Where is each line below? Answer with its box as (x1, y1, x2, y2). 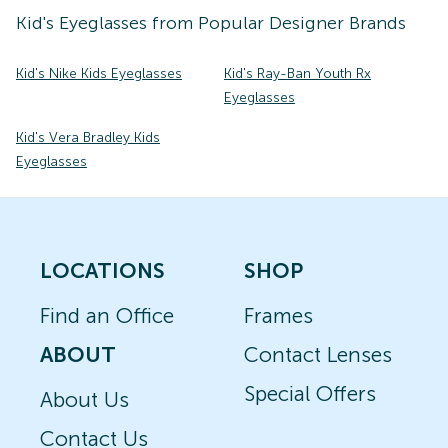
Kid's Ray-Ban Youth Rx (224, 65, 371, 82)
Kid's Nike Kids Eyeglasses (16, 65, 182, 82)
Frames (244, 303, 313, 328)
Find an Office (40, 303, 174, 328)
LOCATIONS (40, 258, 165, 283)
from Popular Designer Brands (147, 12, 406, 34)
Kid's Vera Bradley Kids (16, 129, 160, 146)
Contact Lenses (244, 342, 392, 367)
